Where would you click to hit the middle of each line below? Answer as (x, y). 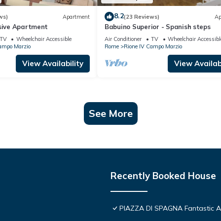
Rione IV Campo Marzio (153, 47)
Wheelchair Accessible (44, 39)
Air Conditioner (123, 39)
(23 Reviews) (142, 17)
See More (110, 113)
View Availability (53, 64)
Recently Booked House (163, 176)
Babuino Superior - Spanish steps (158, 27)
